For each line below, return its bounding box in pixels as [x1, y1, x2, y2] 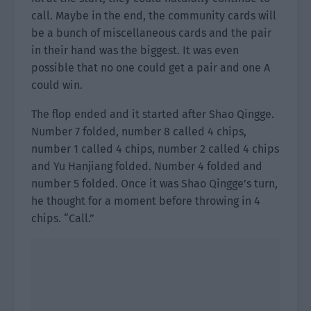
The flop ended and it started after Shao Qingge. [31, 108, 274, 121]
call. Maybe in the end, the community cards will [31, 9, 276, 22]
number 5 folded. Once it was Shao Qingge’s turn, [31, 177, 278, 190]
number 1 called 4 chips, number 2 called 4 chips [31, 142, 279, 155]
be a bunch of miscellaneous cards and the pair [31, 26, 271, 40]
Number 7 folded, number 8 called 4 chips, [31, 125, 246, 138]
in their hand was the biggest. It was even [31, 44, 239, 57]
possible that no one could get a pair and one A [31, 61, 270, 74]
